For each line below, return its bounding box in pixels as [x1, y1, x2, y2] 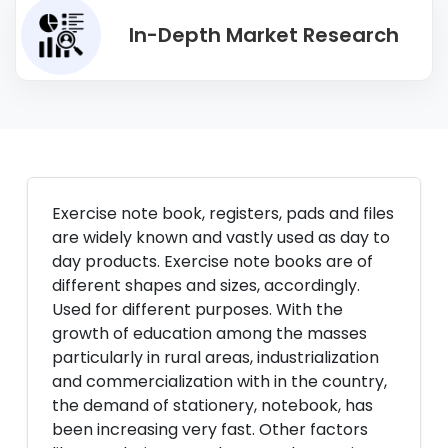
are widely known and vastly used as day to [52, 226, 390, 249]
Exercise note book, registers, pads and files [52, 202, 394, 225]
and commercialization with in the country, [52, 370, 387, 393]
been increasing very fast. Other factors [52, 418, 368, 441]
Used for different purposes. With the [52, 298, 343, 321]
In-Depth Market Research [129, 21, 399, 49]
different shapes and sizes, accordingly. [52, 274, 360, 297]
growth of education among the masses [52, 322, 367, 345]
